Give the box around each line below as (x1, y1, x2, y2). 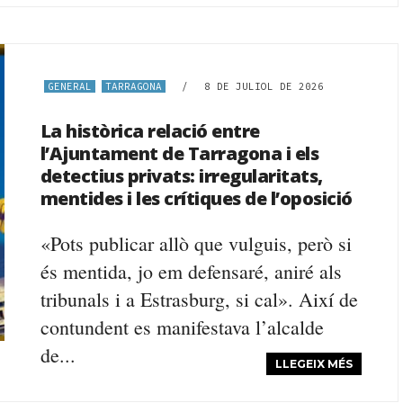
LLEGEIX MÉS (275, 357, 354, 371)
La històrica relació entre (40, 119, 260, 143)
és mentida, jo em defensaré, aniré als (40, 258, 342, 284)
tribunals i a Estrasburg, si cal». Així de (40, 286, 358, 312)
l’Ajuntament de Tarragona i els (40, 141, 319, 166)
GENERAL (47, 80, 92, 93)
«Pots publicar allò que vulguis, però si (40, 230, 352, 256)
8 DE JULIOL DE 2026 (203, 80, 324, 93)
